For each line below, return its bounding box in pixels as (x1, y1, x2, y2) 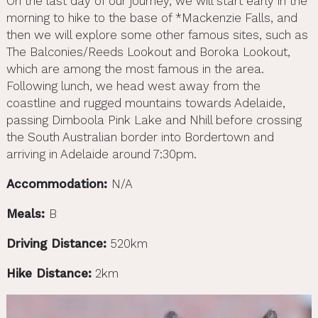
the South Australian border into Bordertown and (6, 129, 274, 144)
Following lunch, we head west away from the (6, 78, 261, 93)
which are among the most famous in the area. (6, 61, 264, 76)
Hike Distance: (6, 265, 92, 280)
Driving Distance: (6, 236, 106, 251)
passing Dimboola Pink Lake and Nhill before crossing (6, 112, 302, 127)
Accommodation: (6, 176, 111, 191)
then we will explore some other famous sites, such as (6, 27, 308, 42)
